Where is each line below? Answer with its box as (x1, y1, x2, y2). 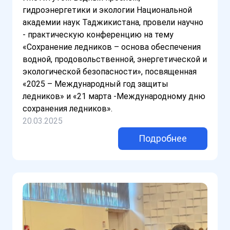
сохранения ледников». (23, 104, 112, 114)
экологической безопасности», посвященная (23, 67, 197, 77)
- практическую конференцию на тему (23, 30, 174, 40)
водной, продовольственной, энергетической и (23, 54, 207, 65)
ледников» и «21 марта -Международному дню (23, 91, 205, 102)
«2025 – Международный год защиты (23, 79, 168, 89)
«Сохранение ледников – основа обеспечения (23, 42, 201, 52)
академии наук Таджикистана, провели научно (23, 17, 203, 28)
